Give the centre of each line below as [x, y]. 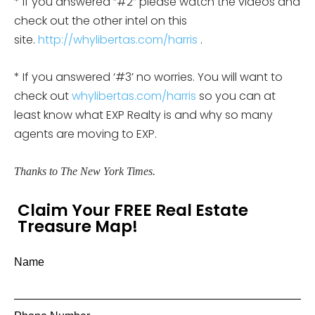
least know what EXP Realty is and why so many [143, 115]
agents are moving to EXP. [87, 134]
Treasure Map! [78, 226]
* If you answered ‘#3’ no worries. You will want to [148, 77]
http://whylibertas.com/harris [118, 39]
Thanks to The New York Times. [85, 171]
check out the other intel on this [101, 20]
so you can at [236, 96]
